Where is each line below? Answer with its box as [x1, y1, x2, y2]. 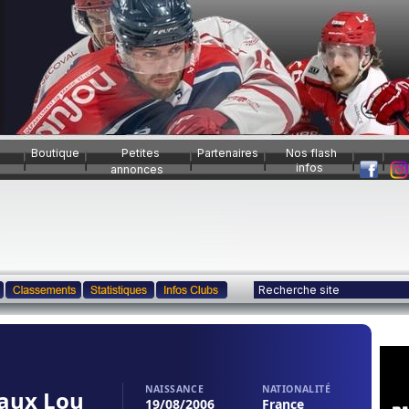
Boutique [31, 146, 79, 160]
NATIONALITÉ [261, 383, 330, 395]
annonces [110, 163, 163, 176]
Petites [121, 146, 160, 160]
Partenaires [197, 146, 258, 160]
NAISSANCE [144, 383, 204, 395]
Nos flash [285, 146, 337, 160]
